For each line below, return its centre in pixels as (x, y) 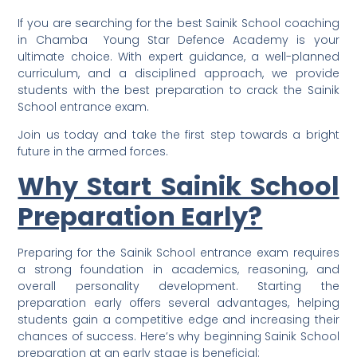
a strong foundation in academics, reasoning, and (178, 270)
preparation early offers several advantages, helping (178, 303)
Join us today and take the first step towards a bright (178, 135)
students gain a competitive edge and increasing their (178, 320)
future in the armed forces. (93, 151)
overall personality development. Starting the (178, 286)
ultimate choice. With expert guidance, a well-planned (178, 56)
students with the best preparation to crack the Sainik (178, 90)
